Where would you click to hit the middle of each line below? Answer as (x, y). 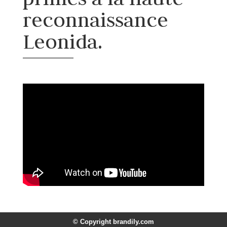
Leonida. (62, 42)
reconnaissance (95, 20)
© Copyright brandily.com (113, 221)
